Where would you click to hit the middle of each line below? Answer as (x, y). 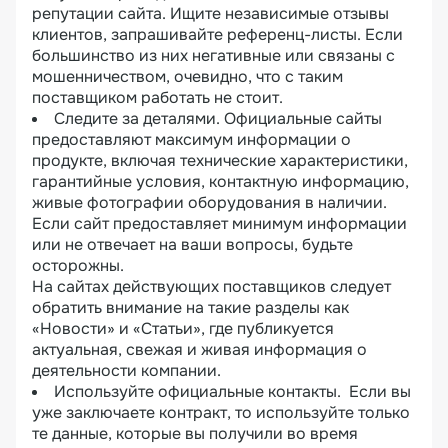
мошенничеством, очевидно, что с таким (187, 76)
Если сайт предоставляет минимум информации (219, 223)
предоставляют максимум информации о (191, 139)
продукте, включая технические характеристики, (220, 160)
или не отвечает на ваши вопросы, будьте (192, 244)
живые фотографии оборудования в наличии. (209, 202)
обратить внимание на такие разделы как (190, 307)
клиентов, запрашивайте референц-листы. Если (217, 34)
